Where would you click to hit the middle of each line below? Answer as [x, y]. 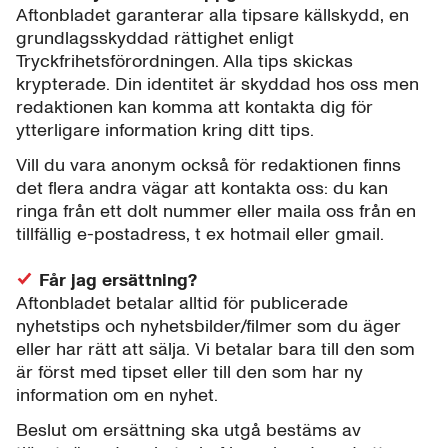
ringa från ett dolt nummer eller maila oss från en [216, 211]
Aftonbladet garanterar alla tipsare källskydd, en [212, 15]
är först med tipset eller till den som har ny [189, 372]
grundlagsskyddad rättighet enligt [155, 38]
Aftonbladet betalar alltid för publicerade [182, 303]
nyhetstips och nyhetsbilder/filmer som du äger [208, 326]
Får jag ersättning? [115, 280]
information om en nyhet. [117, 395]
